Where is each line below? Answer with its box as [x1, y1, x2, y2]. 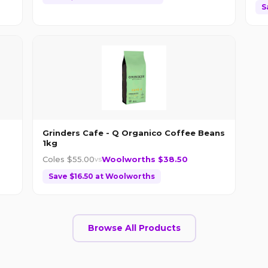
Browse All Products [87, 222, 181, 233]
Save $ [48, 171, 74, 181]
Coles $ [42, 154, 72, 164]
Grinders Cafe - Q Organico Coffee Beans [42, 127, 225, 138]
